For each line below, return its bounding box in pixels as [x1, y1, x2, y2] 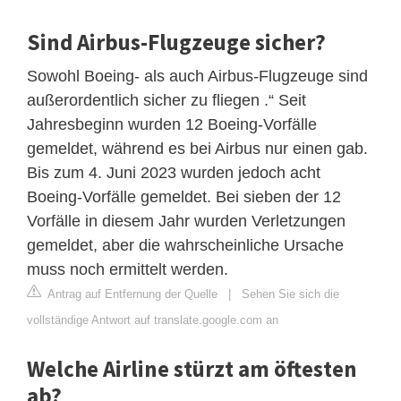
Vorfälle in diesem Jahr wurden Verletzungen [27, 211, 346, 230]
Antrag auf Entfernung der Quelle [45, 286, 218, 301]
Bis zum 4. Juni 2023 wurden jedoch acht [27, 163, 320, 182]
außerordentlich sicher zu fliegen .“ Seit [27, 90, 306, 109]
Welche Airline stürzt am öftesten [27, 354, 357, 383]
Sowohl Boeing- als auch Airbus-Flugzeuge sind [27, 66, 368, 85]
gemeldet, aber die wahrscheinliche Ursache [27, 235, 344, 254]
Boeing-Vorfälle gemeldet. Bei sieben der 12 [27, 187, 341, 206]
